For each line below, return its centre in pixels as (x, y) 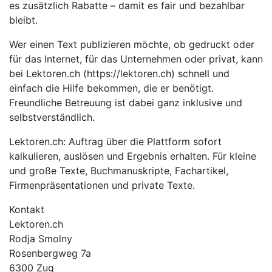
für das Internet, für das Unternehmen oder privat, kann (136, 59)
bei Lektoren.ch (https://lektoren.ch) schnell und (119, 73)
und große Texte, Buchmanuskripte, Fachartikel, (119, 170)
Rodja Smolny (41, 238)
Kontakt (27, 209)
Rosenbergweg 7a (50, 253)
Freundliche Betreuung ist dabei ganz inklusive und (126, 102)
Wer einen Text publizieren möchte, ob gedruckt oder (132, 44)
